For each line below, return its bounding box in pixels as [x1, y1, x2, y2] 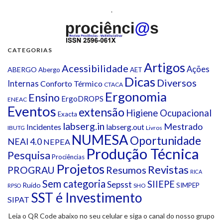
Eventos [7, 103, 56, 120]
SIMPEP [176, 181, 200, 190]
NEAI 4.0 [7, 136, 42, 147]
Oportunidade [130, 134, 201, 148]
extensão [79, 105, 124, 119]
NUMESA [72, 131, 128, 148]
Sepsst [107, 179, 132, 190]
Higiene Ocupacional [126, 108, 212, 119]
